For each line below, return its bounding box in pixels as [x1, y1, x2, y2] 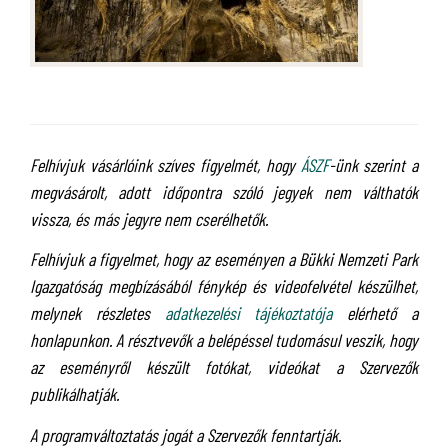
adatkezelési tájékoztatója [164, 302, 333, 325]
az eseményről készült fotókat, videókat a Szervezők [30, 356, 418, 379]
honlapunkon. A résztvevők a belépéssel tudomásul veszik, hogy [30, 329, 418, 352]
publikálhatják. [30, 383, 119, 406]
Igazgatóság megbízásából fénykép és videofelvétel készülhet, [30, 275, 418, 298]
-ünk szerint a [328, 153, 419, 176]
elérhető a [332, 302, 419, 325]
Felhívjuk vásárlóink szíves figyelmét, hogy [30, 153, 301, 176]
